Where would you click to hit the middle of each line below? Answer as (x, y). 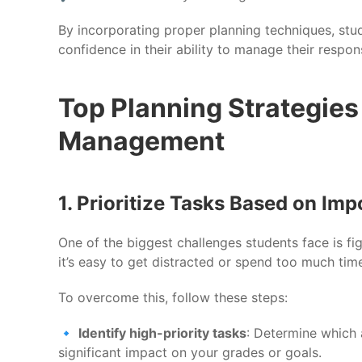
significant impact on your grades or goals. (190, 352)
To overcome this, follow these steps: (173, 297)
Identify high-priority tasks (162, 333)
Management (141, 141)
